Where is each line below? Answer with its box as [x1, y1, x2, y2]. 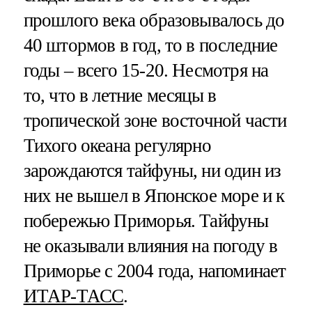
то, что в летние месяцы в [23, 85, 217, 107]
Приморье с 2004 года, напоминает [23, 260, 286, 282]
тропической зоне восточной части [23, 110, 287, 132]
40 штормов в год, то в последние [23, 35, 278, 56]
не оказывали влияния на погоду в [23, 235, 278, 257]
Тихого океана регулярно [23, 135, 211, 157]
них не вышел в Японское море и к [23, 185, 285, 207]
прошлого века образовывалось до [23, 10, 285, 31]
